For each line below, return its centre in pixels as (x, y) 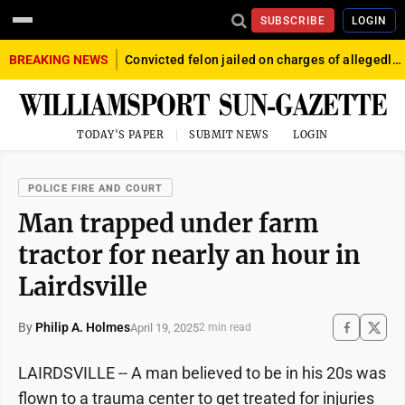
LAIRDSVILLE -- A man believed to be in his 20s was (202, 373)
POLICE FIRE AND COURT (96, 189)
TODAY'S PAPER (121, 135)
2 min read (225, 328)
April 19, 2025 (165, 327)
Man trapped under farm (169, 224)
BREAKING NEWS (59, 60)
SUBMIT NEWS (229, 135)
